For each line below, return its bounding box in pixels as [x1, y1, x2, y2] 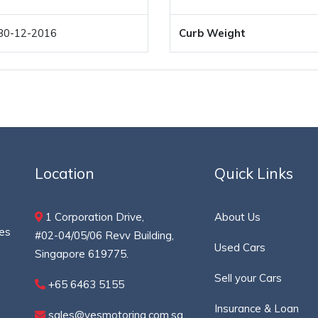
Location [35, 164, 94, 182]
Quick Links [214, 164, 294, 182]
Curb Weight [179, 26, 246, 40]
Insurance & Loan [214, 302, 300, 315]
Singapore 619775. [35, 247, 128, 261]
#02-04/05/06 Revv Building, [35, 229, 174, 242]
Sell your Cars [214, 271, 283, 285]
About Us [214, 210, 261, 224]
